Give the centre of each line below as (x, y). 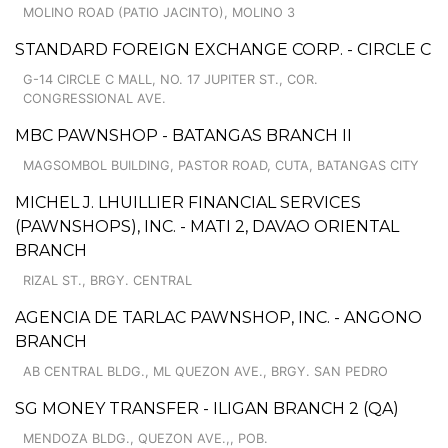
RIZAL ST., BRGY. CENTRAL (107, 280)
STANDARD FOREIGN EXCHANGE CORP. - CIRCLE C (223, 49)
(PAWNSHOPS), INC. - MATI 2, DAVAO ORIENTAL (207, 226)
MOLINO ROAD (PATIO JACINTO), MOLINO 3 (159, 12)
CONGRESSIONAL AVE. (94, 98)
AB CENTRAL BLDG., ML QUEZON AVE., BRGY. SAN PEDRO (205, 371)
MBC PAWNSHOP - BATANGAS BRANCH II (183, 135)
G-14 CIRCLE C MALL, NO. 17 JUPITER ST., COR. (170, 79)
